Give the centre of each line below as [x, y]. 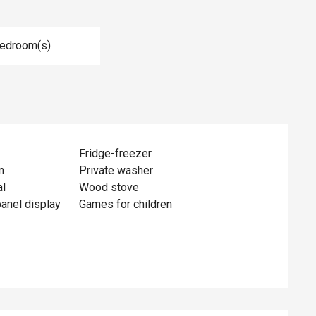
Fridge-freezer [116, 153]
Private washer [116, 170]
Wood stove [109, 187]
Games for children [126, 204]
